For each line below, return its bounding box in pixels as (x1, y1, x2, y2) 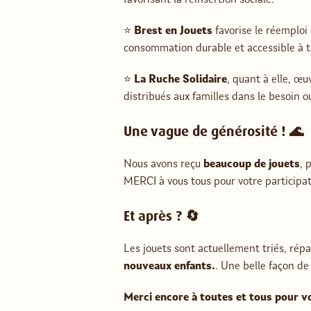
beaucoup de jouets (203, 159, 300, 171)
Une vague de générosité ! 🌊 (124, 122, 303, 141)
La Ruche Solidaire (134, 74, 227, 86)
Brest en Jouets (134, 26, 212, 37)
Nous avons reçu (124, 159, 203, 171)
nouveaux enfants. (124, 261, 215, 273)
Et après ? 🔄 (124, 207, 199, 226)
